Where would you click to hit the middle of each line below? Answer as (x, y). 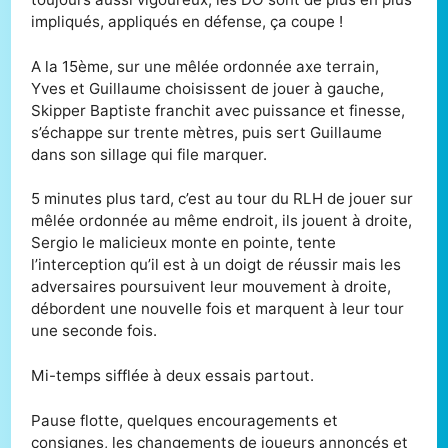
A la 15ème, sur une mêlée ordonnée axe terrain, (205, 66)
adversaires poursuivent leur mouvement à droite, (211, 287)
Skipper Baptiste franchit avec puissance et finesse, (218, 110)
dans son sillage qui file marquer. (149, 154)
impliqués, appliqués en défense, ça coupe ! (187, 21)
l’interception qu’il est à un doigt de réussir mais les (216, 265)
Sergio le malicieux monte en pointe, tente (184, 243)
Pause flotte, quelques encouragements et (185, 420)
